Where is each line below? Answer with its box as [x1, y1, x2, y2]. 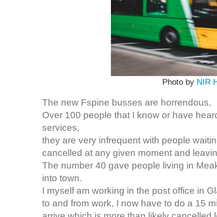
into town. [42, 172, 82, 183]
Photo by [162, 77, 197, 87]
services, [42, 122, 79, 133]
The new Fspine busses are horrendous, [42, 97, 214, 108]
